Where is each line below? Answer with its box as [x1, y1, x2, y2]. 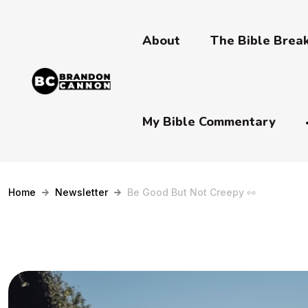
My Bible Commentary [142, 113, 276, 130]
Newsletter [55, 186, 108, 198]
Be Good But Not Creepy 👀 [127, 186, 256, 198]
